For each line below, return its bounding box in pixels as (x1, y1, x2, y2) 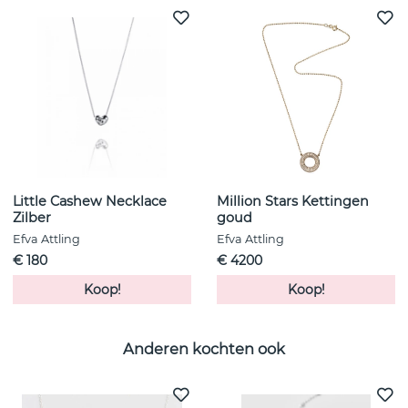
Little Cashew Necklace (13, 193, 167, 210)
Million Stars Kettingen (217, 193, 369, 210)
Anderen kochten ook (123, 339, 285, 358)
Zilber (13, 209, 51, 227)
